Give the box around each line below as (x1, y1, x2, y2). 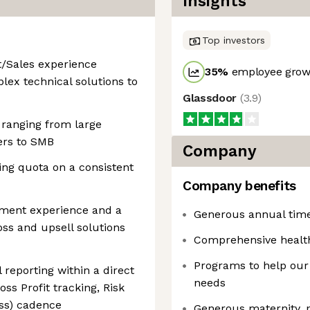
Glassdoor (183, 91, 240, 104)
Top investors (202, 35, 265, 46)
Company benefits (183, 178, 296, 194)
